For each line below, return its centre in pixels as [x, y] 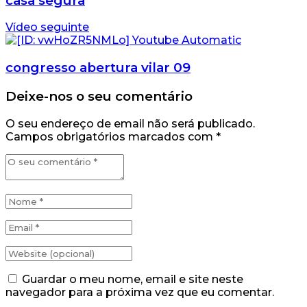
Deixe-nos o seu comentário [99, 96]
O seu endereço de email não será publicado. [130, 123]
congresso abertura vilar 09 [98, 68]
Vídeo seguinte [47, 27]
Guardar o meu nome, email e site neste [133, 279]
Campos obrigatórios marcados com [111, 136]
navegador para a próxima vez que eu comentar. [140, 292]
